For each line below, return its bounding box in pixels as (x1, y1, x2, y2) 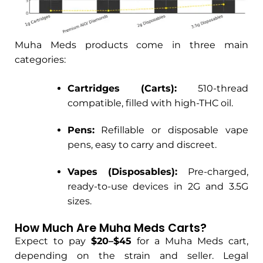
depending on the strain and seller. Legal (15, 249, 248, 261)
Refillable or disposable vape (94, 124, 248, 136)
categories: (15, 54, 66, 66)
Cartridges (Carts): (67, 83, 177, 95)
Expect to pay (15, 235, 91, 247)
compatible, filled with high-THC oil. (67, 97, 233, 109)
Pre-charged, (177, 166, 248, 177)
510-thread (177, 83, 248, 95)
